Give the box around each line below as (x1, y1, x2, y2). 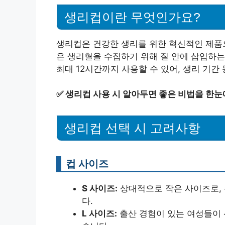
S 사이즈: (82, 183, 118, 193)
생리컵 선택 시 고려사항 (64, 121, 200, 135)
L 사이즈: (82, 208, 117, 218)
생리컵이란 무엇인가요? (64, 10, 200, 24)
